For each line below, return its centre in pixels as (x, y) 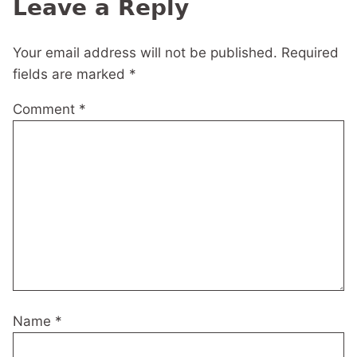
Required (310, 53)
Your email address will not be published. (145, 53)
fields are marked (71, 75)
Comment (46, 110)
